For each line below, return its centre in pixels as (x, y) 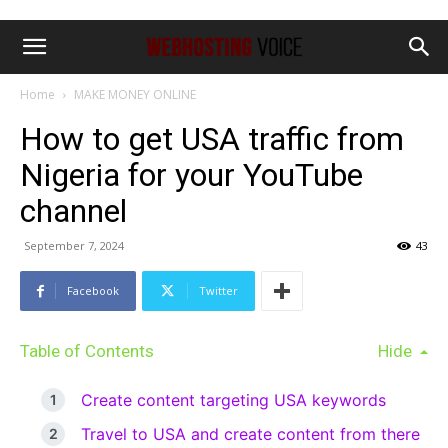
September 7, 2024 (74, 245)
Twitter (218, 290)
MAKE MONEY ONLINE (135, 94)
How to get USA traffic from (212, 139)
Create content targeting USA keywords (233, 400)
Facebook (93, 290)
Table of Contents (87, 351)
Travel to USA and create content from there (250, 434)
